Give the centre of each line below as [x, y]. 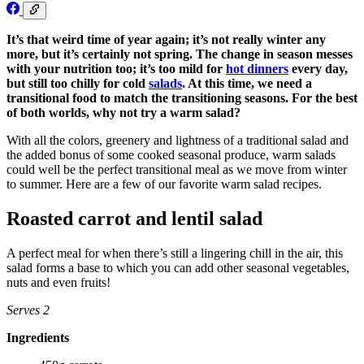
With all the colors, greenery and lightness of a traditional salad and [178, 141]
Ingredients [38, 337]
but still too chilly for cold [78, 84]
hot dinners [257, 69]
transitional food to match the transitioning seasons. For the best [182, 98]
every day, [318, 69]
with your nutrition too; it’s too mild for [116, 69]
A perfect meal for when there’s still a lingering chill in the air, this [175, 253]
